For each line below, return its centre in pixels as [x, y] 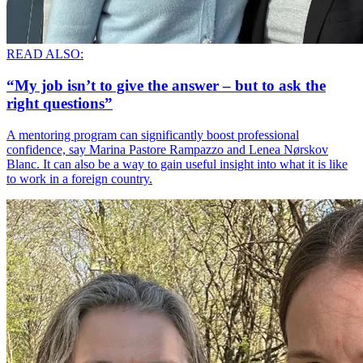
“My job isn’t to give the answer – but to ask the [166, 86]
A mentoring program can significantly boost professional [153, 135]
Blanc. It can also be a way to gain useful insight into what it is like [177, 164]
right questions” [60, 104]
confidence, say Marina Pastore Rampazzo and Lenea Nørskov [167, 149]
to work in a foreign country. [79, 178]
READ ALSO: [45, 54]
